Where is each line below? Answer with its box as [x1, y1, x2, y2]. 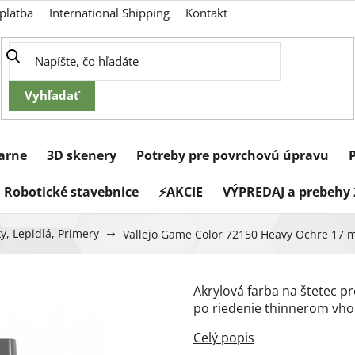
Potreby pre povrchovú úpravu [136, 147, 329, 165]
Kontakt [185, 5, 227, 21]
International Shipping [49, 5, 170, 21]
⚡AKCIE [158, 183, 203, 201]
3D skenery [47, 147, 116, 165]
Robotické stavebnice [4, 183, 139, 201]
